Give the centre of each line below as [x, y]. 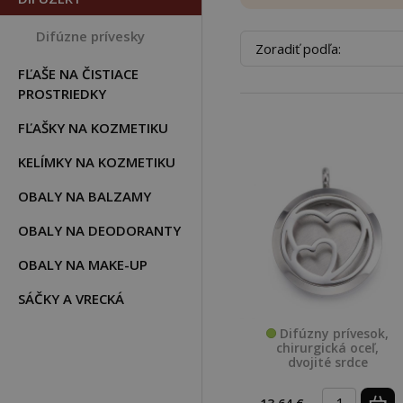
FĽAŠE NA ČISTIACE [78, 74]
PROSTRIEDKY [62, 94]
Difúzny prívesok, [333, 333]
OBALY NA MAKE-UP [83, 264]
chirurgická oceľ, [328, 347]
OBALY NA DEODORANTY [99, 230]
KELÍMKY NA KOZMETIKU [97, 162]
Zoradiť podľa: [298, 49]
